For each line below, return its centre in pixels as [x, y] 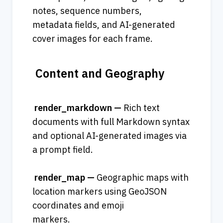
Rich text [142, 108]
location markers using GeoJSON [100, 192]
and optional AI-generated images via [110, 136]
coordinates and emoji [78, 206]
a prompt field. [77, 150]
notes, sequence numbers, [87, 11]
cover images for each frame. [93, 39]
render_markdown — [78, 108]
